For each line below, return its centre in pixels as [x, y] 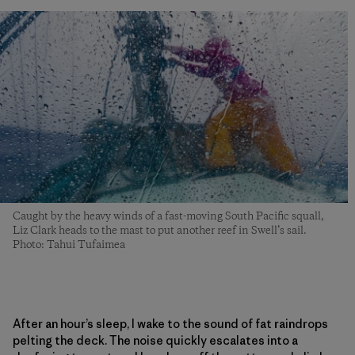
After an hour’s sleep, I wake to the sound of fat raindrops [170, 323]
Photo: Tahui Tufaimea [69, 244]
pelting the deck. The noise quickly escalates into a [155, 340]
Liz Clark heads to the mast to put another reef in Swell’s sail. [160, 230]
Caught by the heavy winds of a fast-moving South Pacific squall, [168, 216]
